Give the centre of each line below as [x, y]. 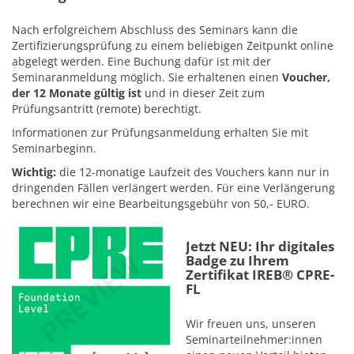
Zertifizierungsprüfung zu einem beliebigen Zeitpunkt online [173, 45]
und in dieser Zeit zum [205, 93]
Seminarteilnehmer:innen [254, 339]
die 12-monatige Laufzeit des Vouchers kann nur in [193, 172]
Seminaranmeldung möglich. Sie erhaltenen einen [147, 77]
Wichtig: [34, 172]
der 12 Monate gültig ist [78, 93]
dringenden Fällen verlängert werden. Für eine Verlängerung [173, 188]
